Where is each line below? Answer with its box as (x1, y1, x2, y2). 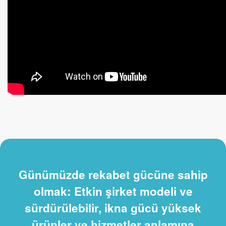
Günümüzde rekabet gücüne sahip (18, 166, 208, 183)
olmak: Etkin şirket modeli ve (33, 183, 193, 199)
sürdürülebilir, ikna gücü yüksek (25, 199, 201, 216)
